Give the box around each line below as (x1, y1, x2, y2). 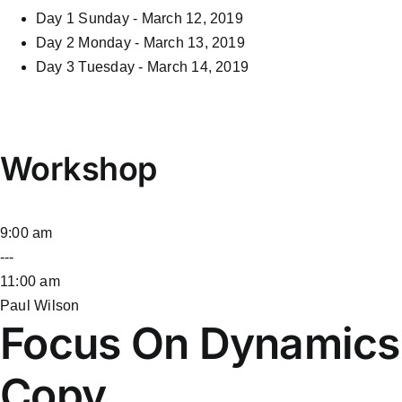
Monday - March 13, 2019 (78, 34, 245, 50)
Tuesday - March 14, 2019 (78, 58, 249, 74)
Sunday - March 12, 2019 (78, 10, 243, 26)
